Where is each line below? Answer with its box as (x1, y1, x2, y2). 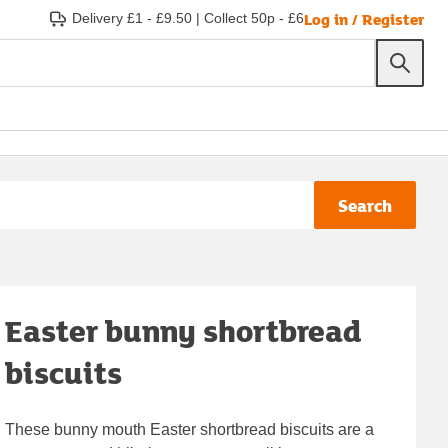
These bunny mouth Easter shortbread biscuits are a (5, 420, 375, 438)
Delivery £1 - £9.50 (72, 10, 192, 26)
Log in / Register (304, 7, 424, 30)
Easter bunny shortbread (5, 308, 363, 352)
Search (338, 192, 392, 218)
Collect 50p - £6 (204, 10, 304, 26)
